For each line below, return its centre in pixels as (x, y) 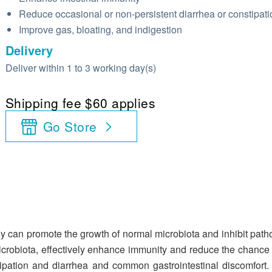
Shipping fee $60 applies (81, 103)
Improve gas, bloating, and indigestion (100, 29)
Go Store (70, 126)
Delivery (29, 50)
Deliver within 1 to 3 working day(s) (81, 68)
